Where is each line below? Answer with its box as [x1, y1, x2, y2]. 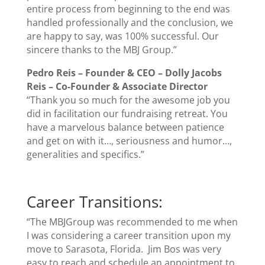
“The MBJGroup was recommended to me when [26, 215, 238, 228]
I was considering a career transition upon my [26, 229, 231, 242]
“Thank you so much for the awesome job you [26, 93, 230, 106]
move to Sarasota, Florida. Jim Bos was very [26, 243, 221, 256]
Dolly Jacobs [164, 66, 222, 79]
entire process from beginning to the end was [26, 2, 230, 15]
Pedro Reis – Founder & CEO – [26, 66, 165, 79]
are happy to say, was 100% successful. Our [26, 30, 219, 43]
